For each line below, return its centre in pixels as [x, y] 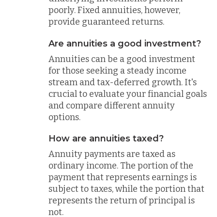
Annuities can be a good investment [122, 59]
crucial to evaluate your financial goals [128, 94]
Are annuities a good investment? [125, 43]
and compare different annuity [112, 105]
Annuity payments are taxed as [112, 154]
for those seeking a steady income [117, 70]
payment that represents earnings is [123, 177]
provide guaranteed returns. [106, 22]
